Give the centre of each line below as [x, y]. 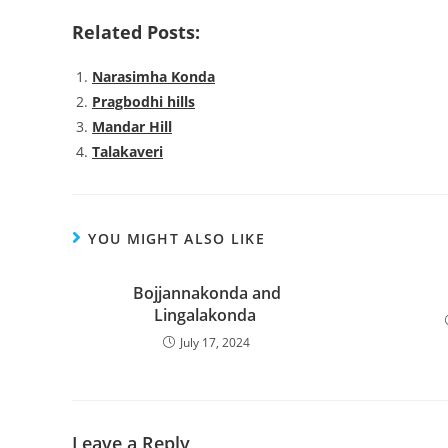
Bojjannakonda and [206, 293]
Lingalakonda [206, 315]
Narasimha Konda [153, 77]
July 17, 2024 [215, 343]
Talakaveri [127, 152]
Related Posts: [136, 32]
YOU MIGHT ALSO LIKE [177, 239]
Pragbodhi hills [143, 102]
